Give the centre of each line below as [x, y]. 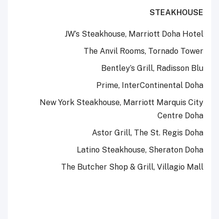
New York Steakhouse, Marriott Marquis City [121, 103]
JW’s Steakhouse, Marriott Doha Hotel [134, 34]
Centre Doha [180, 116]
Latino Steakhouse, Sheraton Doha [140, 150]
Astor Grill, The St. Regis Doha [148, 133]
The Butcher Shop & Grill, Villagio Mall [132, 167]
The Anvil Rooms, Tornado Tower [143, 51]
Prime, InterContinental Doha [150, 86]
